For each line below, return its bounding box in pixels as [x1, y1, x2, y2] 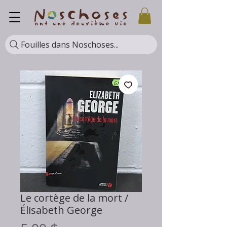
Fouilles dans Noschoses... [21, 39, 119, 51]
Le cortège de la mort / [20, 191, 128, 205]
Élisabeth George [20, 203, 102, 217]
